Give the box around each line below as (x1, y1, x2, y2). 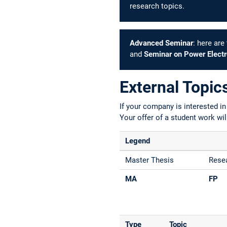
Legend (125, 136, 150, 145)
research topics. (130, 2, 186, 11)
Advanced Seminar (130, 39, 193, 48)
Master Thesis (125, 155, 174, 165)
